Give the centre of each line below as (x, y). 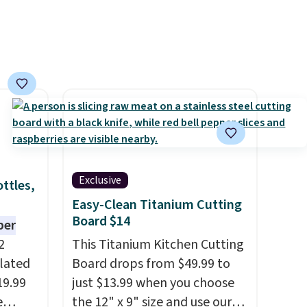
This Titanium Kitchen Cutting (158, 245)
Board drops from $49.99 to (151, 264)
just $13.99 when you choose (153, 283)
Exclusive (100, 180)
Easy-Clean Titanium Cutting (157, 205)
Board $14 (101, 221)
